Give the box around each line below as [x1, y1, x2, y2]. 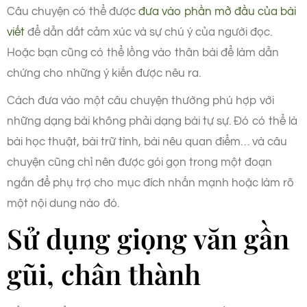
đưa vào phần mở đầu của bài [138, 5, 296, 18]
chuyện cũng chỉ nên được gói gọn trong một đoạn [7, 156, 272, 169]
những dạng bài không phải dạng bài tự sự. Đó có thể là [7, 114, 297, 127]
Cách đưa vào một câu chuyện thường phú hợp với [7, 94, 274, 107]
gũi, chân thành [7, 255, 201, 292]
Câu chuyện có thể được [7, 5, 138, 18]
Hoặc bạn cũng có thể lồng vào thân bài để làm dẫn [7, 46, 279, 59]
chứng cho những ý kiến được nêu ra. [7, 66, 201, 79]
